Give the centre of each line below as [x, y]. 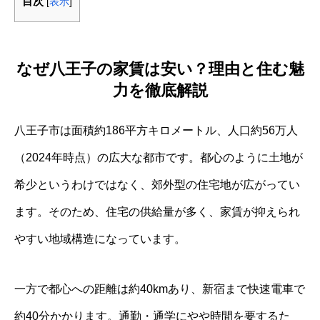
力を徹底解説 [160, 90]
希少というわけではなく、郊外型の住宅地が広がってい [157, 184]
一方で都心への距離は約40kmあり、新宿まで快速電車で [160, 289]
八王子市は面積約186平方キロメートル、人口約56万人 [156, 130]
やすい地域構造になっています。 [100, 239]
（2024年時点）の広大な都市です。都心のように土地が [159, 157]
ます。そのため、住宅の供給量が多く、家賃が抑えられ [157, 211]
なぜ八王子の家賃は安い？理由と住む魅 [160, 69]
